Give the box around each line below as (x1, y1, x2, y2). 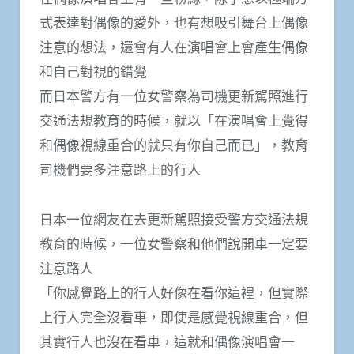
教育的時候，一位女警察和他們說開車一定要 (40, 235, 308, 254)
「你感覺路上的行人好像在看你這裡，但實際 (40, 284, 308, 303)
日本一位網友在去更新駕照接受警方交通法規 (40, 210, 308, 229)
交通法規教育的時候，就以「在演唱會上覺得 (40, 111, 308, 130)
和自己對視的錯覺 (40, 62, 147, 81)
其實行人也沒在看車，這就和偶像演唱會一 (40, 333, 295, 352)
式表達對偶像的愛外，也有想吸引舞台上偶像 (40, 13, 308, 32)
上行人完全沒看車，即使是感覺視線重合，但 (40, 308, 308, 327)
